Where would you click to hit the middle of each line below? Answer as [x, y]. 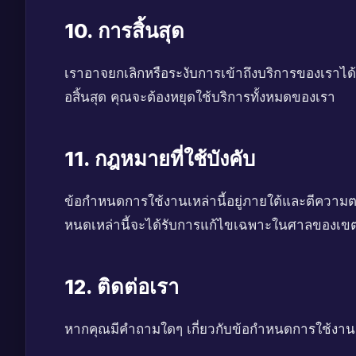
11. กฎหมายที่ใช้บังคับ [160, 159]
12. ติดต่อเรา [122, 286]
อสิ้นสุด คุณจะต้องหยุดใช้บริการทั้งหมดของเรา [200, 97]
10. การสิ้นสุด [124, 31]
